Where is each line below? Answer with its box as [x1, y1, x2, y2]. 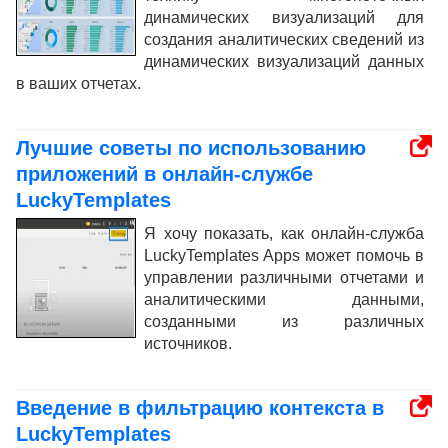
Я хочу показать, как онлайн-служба [144, 224, 424, 242]
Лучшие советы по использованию [16, 136, 366, 159]
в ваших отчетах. [16, 74, 141, 92]
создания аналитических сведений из [144, 30, 424, 48]
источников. [144, 334, 232, 352]
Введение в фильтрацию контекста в [16, 396, 384, 419]
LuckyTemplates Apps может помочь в [144, 246, 424, 264]
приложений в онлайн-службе [16, 162, 313, 185]
